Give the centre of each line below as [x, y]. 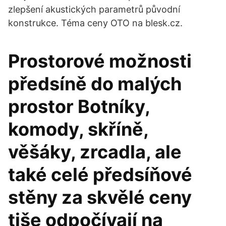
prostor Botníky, [79, 106]
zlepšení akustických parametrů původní [94, 9]
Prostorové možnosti [100, 61]
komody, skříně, [78, 129]
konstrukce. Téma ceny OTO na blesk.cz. [95, 23]
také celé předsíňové [100, 175]
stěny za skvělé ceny [100, 197]
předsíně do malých [95, 84]
